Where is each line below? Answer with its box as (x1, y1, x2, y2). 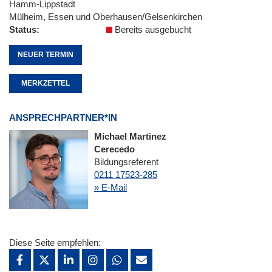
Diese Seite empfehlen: (9, 237, 101, 248)
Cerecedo (94, 144, 135, 155)
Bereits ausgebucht (112, 24, 191, 35)
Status (9, 24, 36, 35)
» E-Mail (94, 182, 127, 193)
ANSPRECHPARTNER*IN (9, 112, 117, 123)
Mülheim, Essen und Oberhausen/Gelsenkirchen (9, 11, 202, 22)
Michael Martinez (94, 131, 166, 142)
